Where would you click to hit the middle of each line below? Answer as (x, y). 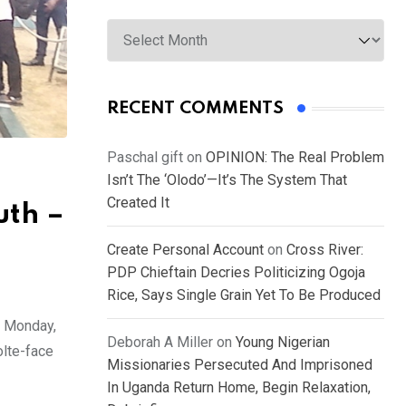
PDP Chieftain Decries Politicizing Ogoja (236, 273)
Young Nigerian (283, 343)
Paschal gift (145, 158)
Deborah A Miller (160, 343)
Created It (138, 203)
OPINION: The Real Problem (295, 158)
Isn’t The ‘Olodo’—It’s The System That (227, 180)
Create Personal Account (185, 250)
